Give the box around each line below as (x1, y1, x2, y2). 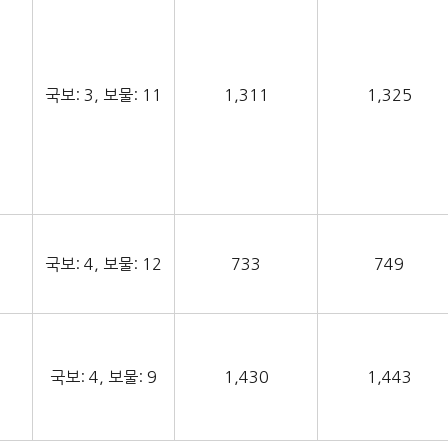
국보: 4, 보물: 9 (50, 369, 158, 386)
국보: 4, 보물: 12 (45, 256, 163, 273)
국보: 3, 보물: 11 (45, 87, 163, 104)
